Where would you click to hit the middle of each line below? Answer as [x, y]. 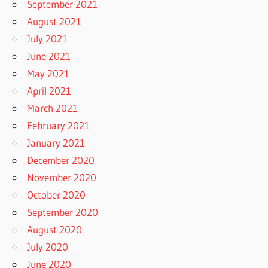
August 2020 [55, 229]
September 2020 [63, 212]
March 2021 [53, 108]
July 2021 [48, 38]
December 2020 [61, 160]
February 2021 [59, 125]
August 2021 [54, 21]
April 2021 [49, 90]
